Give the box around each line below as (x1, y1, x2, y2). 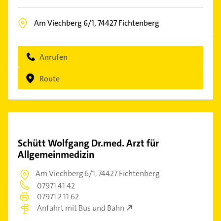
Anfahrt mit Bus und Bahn (37, 203, 124, 214)
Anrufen (39, 51, 68, 62)
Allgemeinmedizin (18, 148, 94, 161)
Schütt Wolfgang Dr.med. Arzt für (18, 137, 159, 149)
